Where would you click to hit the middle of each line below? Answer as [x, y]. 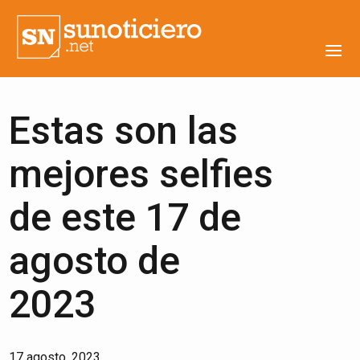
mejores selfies [141, 174]
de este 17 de [125, 217]
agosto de [95, 261]
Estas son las [124, 131]
